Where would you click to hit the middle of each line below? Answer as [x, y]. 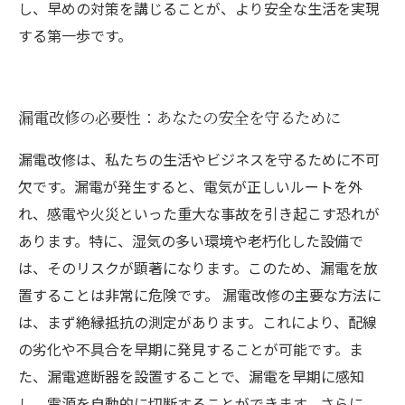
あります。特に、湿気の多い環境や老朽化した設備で [191, 240]
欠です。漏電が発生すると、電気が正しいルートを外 [190, 186]
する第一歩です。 [75, 35]
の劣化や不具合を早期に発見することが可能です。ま [191, 349]
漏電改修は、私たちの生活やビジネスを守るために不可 [199, 159]
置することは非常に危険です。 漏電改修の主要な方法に [200, 295]
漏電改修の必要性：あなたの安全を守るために [179, 117]
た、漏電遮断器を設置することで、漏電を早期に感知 [191, 376]
